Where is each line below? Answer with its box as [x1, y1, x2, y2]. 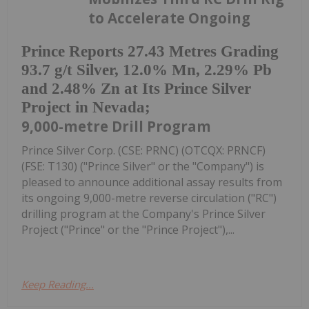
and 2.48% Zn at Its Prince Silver [21, 79, 251, 97]
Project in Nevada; [21, 98, 150, 116]
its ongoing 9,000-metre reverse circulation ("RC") [21, 190, 277, 206]
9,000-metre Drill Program [21, 116, 211, 136]
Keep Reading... [21, 277, 94, 291]
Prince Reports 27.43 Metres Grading [21, 42, 279, 60]
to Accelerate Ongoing [88, 8, 251, 28]
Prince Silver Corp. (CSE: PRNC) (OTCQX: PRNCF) [21, 142, 266, 158]
